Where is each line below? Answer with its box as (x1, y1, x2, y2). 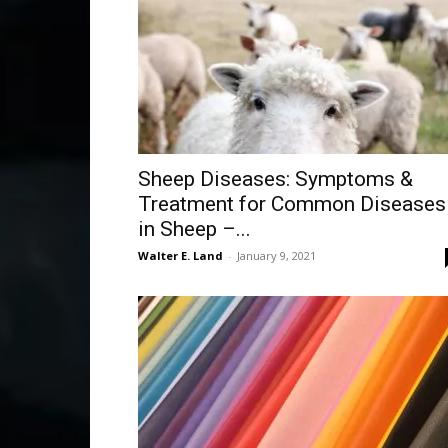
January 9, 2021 (237, 248, 316, 263)
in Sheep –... (138, 217, 251, 241)
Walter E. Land (138, 248, 223, 263)
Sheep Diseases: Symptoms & (138, 167, 413, 191)
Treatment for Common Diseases (138, 192, 446, 216)
